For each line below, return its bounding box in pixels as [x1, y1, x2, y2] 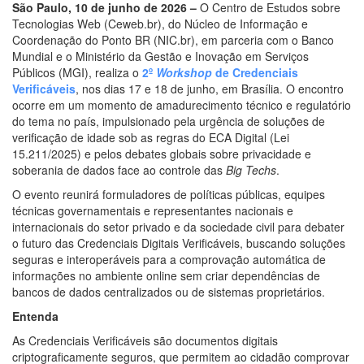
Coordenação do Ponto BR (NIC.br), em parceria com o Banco [12, 31, 334, 48]
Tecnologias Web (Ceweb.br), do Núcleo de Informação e [12, 15, 308, 32]
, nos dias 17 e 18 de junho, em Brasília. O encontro [76, 80, 344, 97]
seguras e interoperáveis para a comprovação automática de [12, 250, 326, 267]
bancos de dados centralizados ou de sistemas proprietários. [12, 283, 325, 300]
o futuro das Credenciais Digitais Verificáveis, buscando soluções [12, 234, 345, 251]
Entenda [12, 307, 58, 324]
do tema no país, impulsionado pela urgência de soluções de [12, 112, 325, 129]
